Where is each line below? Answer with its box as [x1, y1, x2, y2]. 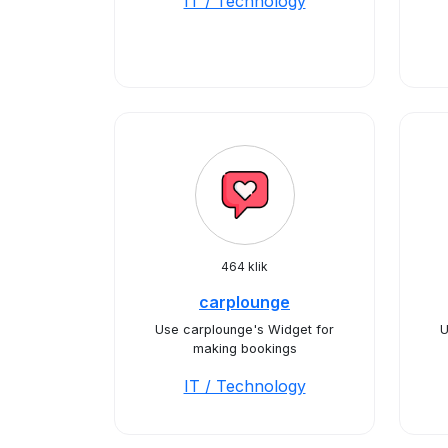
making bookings [192, 341, 297, 356]
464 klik [221, 259, 268, 274]
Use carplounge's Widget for [155, 322, 334, 337]
